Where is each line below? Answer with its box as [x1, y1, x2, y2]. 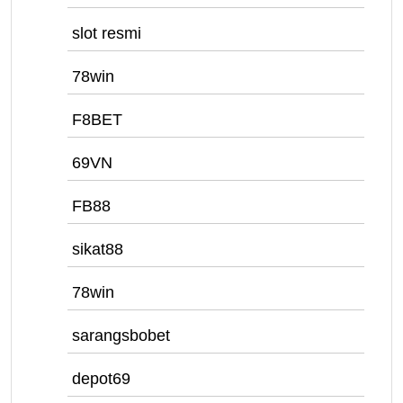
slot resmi [72, 24, 141, 42]
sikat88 [72, 240, 123, 258]
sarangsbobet [72, 327, 170, 345]
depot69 [72, 370, 130, 388]
